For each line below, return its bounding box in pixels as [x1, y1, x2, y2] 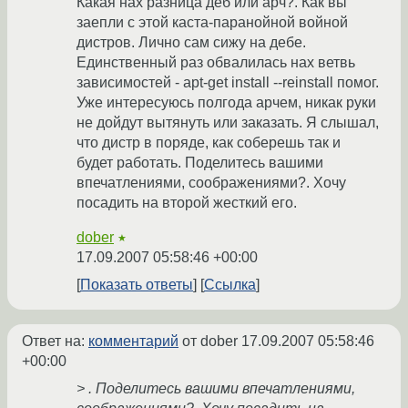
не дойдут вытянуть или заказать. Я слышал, [76, 115, 379, 131]
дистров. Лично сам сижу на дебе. [76, 35, 306, 51]
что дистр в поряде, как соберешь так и [76, 135, 341, 151]
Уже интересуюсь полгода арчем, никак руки [76, 95, 376, 111]
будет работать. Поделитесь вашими [76, 155, 323, 171]
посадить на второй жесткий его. [76, 195, 297, 211]
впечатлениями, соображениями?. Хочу [76, 175, 346, 191]
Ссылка [204, 277, 256, 293]
